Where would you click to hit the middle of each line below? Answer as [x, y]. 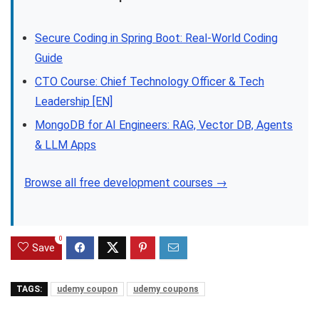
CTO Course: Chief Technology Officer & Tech [150, 82]
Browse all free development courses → [126, 183]
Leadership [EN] [74, 102]
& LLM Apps [66, 145]
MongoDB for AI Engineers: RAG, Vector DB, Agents [164, 125]
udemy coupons [166, 289]
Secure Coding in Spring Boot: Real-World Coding [156, 38]
